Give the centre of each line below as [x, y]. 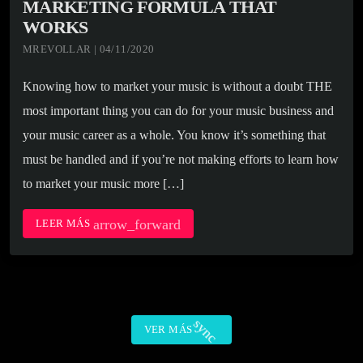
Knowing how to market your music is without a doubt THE [177, 87]
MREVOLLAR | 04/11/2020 [89, 49]
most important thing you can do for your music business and [178, 111]
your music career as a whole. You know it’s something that [174, 135]
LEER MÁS [64, 224]
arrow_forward [137, 225]
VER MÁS [168, 329]
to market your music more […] [103, 184]
